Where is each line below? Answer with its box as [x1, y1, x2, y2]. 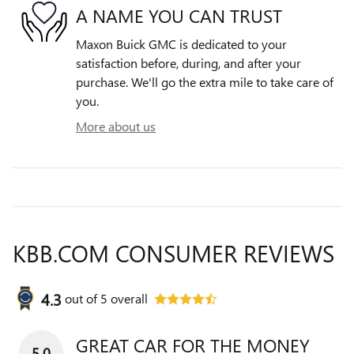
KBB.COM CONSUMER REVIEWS [13, 237, 334, 269]
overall [107, 290, 148, 307]
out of [65, 290, 100, 307]
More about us [76, 118, 156, 135]
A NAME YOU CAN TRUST [76, 2, 282, 28]
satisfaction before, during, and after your [76, 55, 301, 72]
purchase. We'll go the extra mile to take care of [76, 73, 333, 91]
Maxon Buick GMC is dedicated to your [76, 36, 287, 53]
